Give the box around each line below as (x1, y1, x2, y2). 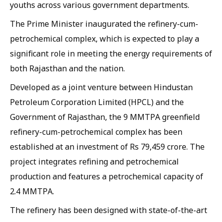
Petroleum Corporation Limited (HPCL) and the (10, 97, 184, 108)
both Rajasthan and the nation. (10, 63, 125, 74)
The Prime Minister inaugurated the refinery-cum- (10, 18, 198, 29)
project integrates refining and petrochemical (10, 156, 179, 167)
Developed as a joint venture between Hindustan (10, 82, 193, 93)
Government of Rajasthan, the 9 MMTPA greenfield (10, 111, 200, 122)
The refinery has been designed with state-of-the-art (10, 205, 207, 216)
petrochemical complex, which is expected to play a (10, 33, 199, 44)
